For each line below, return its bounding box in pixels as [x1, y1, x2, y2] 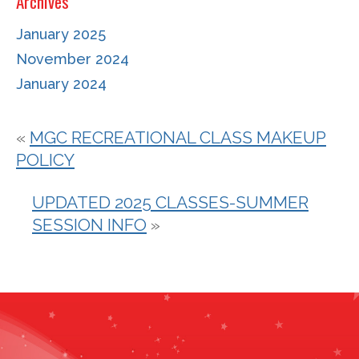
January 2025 [16, 26, 106, 42]
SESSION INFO [32, 215, 147, 235]
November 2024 [16, 50, 129, 67]
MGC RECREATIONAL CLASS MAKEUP [30, 127, 326, 147]
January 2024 [16, 75, 107, 92]
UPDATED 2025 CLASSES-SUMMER [32, 192, 309, 212]
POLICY [16, 150, 75, 170]
